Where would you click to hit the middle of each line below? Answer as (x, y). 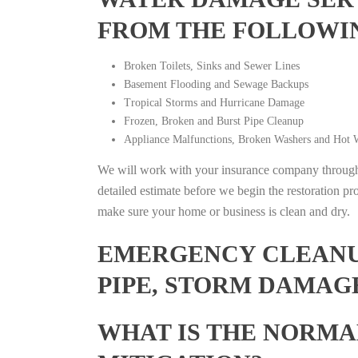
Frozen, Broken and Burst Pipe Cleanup (213, 121)
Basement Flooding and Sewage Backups (216, 84)
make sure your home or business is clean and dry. (224, 211)
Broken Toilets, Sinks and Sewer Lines (211, 66)
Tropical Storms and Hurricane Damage (214, 103)
